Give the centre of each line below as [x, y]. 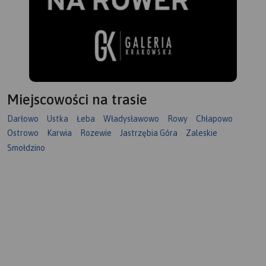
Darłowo [23, 118]
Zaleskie [202, 133]
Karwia [59, 133]
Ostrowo [23, 133]
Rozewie [96, 133]
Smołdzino [26, 148]
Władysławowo [131, 118]
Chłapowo [214, 118]
